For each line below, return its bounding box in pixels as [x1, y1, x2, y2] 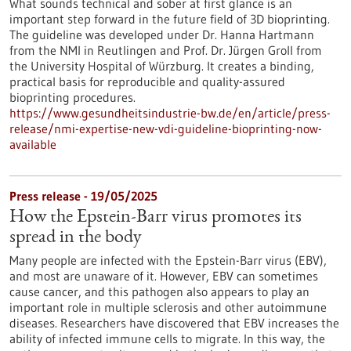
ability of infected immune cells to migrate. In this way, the [9, 331, 325, 346]
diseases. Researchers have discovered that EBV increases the [9, 315, 339, 331]
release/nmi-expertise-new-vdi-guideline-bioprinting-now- [9, 121, 322, 136]
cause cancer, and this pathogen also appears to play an [9, 284, 309, 299]
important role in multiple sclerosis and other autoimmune [9, 299, 327, 315]
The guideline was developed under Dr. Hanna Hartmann [9, 27, 314, 42]
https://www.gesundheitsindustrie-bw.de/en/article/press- [9, 105, 331, 121]
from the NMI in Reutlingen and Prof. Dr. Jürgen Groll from [9, 42, 322, 58]
